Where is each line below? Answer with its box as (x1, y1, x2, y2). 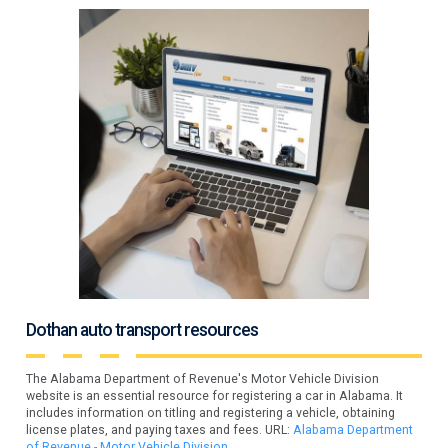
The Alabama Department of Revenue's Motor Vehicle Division (26, 372, 380, 387)
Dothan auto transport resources (26, 320, 259, 341)
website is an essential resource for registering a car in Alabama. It (26, 389, 404, 404)
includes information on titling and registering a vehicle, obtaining (26, 406, 396, 421)
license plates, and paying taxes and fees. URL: (26, 423, 294, 438)
